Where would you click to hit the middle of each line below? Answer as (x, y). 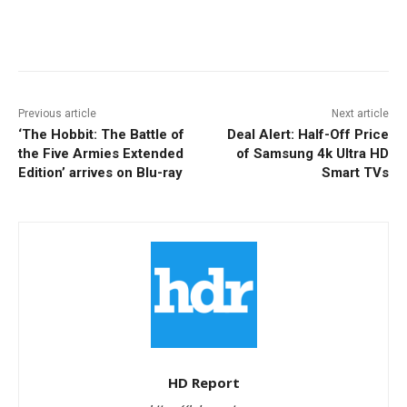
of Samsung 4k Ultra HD (312, 153)
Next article (360, 113)
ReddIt (201, 31)
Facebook (86, 31)
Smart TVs (355, 172)
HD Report (203, 382)
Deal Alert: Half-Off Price (308, 134)
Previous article (57, 113)
